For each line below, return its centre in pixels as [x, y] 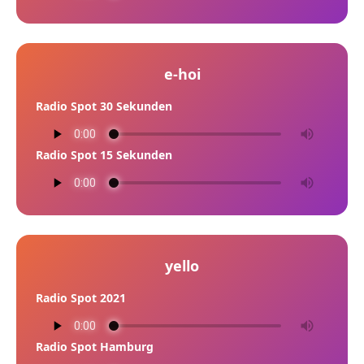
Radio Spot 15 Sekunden [104, 155]
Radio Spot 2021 [81, 298]
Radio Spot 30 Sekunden [104, 106]
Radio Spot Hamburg [95, 347]
